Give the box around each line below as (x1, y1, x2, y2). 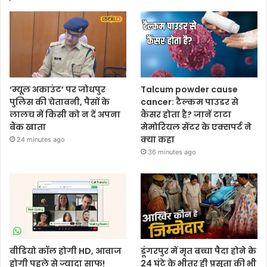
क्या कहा (141, 133, 175, 145)
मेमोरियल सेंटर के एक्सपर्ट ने (141, 120, 252, 133)
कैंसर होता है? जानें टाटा (141, 108, 232, 120)
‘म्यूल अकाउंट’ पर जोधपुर (10, 83, 105, 95)
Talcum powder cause (141, 83, 238, 95)
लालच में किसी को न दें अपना (10, 108, 120, 120)
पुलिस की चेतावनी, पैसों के (10, 95, 110, 108)
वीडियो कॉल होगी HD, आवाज (10, 244, 122, 257)
